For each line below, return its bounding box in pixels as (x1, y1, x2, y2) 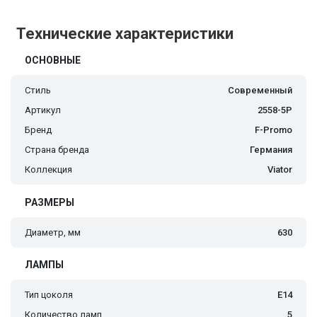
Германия (250, 144, 292, 156)
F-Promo (255, 125, 292, 136)
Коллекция (25, 164, 72, 175)
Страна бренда (25, 144, 89, 156)
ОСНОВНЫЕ (25, 54, 81, 67)
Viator (267, 164, 292, 175)
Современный (228, 85, 292, 96)
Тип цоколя (25, 289, 73, 301)
